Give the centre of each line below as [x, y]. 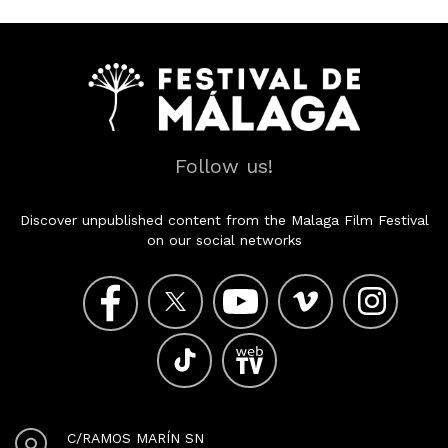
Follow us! [224, 165]
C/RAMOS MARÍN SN [135, 437]
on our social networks [224, 239]
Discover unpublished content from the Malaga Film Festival [224, 219]
